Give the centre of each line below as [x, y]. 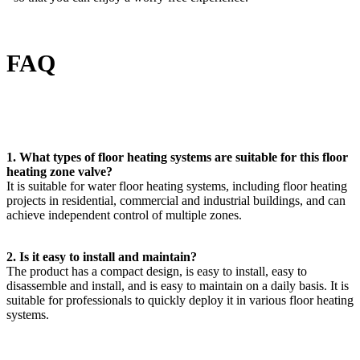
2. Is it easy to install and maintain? [102, 256]
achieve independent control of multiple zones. [124, 215]
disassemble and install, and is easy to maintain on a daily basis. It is [178, 285]
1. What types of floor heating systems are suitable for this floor [177, 157]
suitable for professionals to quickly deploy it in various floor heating [180, 300]
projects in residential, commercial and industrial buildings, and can [176, 200]
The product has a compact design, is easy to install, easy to [157, 271]
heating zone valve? [59, 171]
